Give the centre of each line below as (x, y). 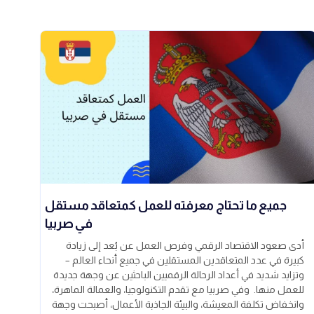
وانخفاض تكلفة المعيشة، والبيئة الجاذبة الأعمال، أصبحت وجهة (178, 305)
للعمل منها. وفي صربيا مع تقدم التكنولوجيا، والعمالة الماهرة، (178, 290)
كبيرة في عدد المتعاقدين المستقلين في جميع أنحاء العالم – (185, 260)
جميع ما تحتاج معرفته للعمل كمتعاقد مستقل (166, 206)
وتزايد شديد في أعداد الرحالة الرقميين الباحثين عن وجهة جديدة (179, 275)
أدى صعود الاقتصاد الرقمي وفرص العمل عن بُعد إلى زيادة (185, 246)
